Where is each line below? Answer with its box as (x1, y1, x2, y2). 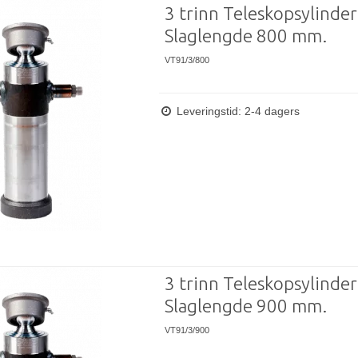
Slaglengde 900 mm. (164, 295, 327, 316)
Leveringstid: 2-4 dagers (173, 104, 300, 117)
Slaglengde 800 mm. (164, 26, 327, 46)
